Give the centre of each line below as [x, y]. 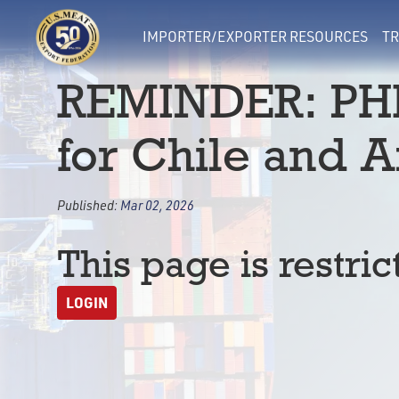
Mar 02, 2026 [157, 205]
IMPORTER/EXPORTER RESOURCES [255, 37]
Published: [89, 205]
